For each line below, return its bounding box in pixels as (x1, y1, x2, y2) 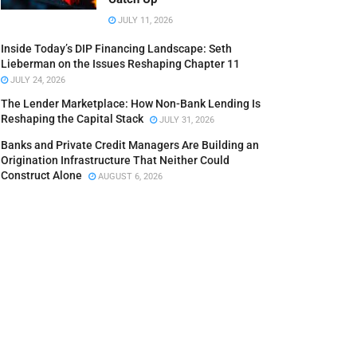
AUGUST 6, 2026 (96, 171, 163, 182)
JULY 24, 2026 (8, 75, 65, 85)
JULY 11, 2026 (116, 15, 173, 25)
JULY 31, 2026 (157, 115, 214, 125)
